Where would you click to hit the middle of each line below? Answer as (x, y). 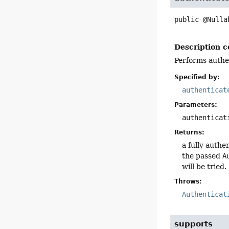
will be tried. (204, 166)
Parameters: (196, 105)
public (187, 19)
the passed (202, 156)
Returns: (190, 132)
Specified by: (197, 77)
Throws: (188, 181)
